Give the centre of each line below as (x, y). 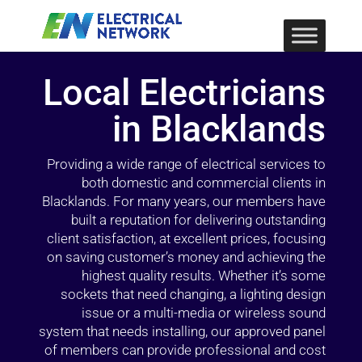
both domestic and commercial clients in (204, 183)
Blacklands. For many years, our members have (184, 201)
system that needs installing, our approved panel (183, 331)
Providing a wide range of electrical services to (187, 164)
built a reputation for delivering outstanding (199, 220)
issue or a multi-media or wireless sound (204, 313)
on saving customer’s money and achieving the (187, 257)
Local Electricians (185, 93)
